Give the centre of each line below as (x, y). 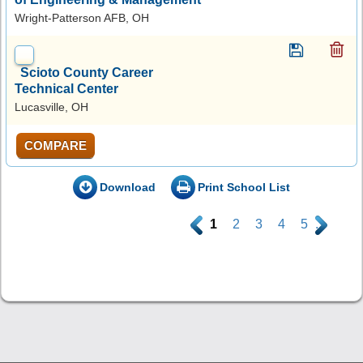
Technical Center (66, 88)
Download (128, 187)
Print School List (244, 187)
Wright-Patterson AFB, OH (82, 17)
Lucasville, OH (51, 107)
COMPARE (56, 145)
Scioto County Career (87, 72)
